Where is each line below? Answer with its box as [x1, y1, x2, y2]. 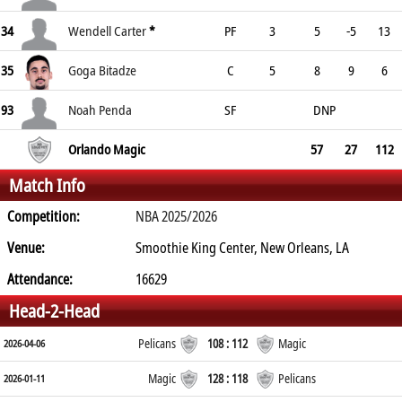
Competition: [7, 206, 80, 226]
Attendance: [7, 269, 73, 289]
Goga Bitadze [68, 61, 136, 79]
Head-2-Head [9, 299, 100, 323]
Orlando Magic [68, 140, 145, 158]
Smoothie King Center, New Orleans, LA [135, 238, 350, 258]
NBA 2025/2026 [135, 206, 218, 226]
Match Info [9, 173, 85, 197]
